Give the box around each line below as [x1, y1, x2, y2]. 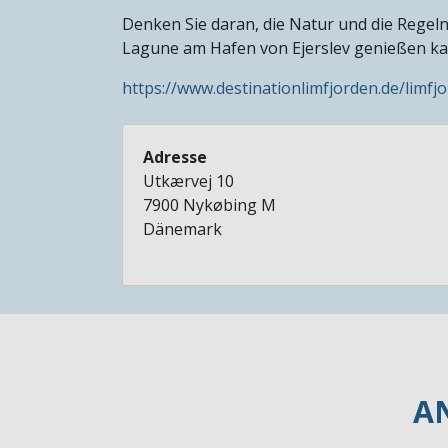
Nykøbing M [183, 193, 276, 216]
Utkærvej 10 [143, 169, 234, 192]
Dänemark [143, 217, 222, 240]
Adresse [143, 145, 207, 168]
